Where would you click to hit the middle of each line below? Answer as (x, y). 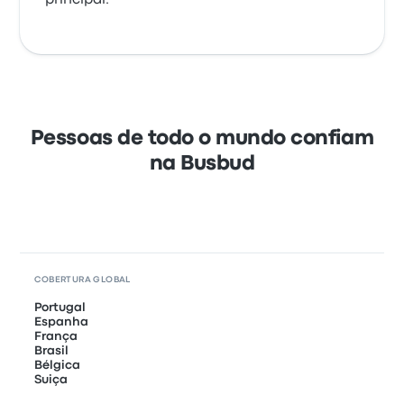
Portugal (60, 308)
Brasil (52, 351)
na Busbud (202, 164)
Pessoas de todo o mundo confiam (202, 139)
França (56, 336)
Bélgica (58, 365)
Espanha (62, 322)
